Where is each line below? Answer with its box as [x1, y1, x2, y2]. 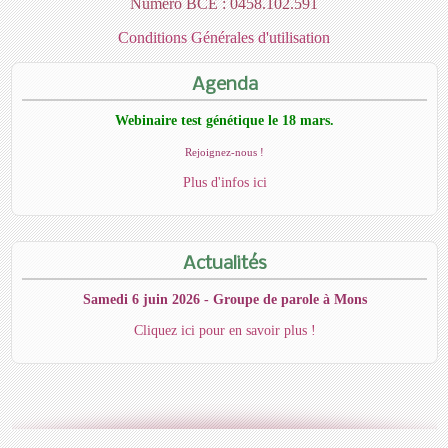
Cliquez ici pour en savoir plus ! [133, 322, 316, 338]
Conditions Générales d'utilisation [118, 28, 330, 46]
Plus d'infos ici [182, 174, 267, 190]
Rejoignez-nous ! [185, 146, 264, 158]
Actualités [182, 253, 267, 274]
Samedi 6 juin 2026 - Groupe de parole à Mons [82, 291, 367, 307]
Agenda [191, 74, 258, 95]
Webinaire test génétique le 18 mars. [115, 112, 334, 128]
